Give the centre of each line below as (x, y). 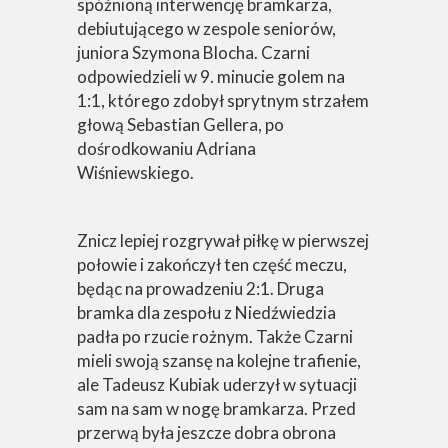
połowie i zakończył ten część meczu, (212, 264)
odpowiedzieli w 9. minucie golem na (211, 76)
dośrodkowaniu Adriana (166, 148)
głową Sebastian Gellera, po (180, 124)
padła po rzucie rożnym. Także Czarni (215, 336)
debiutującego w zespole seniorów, (206, 28)
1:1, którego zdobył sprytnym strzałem (223, 100)
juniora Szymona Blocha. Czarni (193, 52)
